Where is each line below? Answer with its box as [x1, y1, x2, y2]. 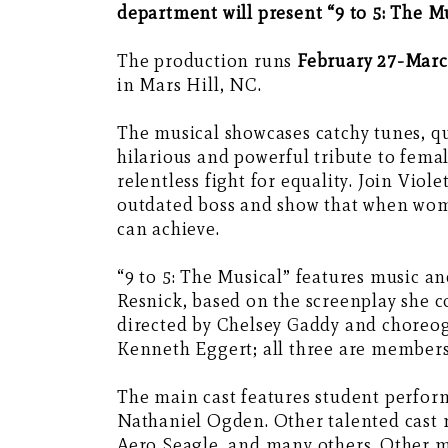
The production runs [117, 50, 297, 73]
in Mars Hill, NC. [117, 74, 262, 97]
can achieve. [117, 218, 220, 241]
